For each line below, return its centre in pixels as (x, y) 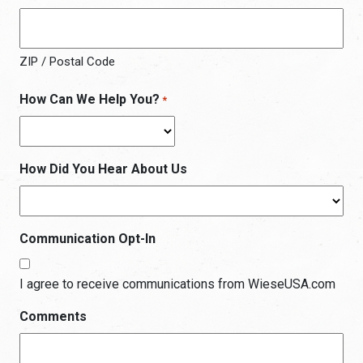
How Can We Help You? (90, 99)
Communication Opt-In (88, 239)
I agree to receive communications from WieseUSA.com (177, 284)
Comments (53, 316)
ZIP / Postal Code (67, 62)
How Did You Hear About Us (103, 169)
